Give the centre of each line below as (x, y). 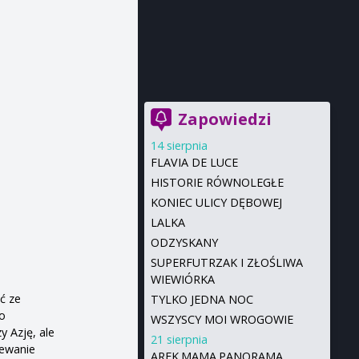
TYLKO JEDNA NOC (202, 299)
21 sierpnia (179, 339)
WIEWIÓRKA (182, 279)
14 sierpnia (179, 145)
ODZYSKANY (184, 242)
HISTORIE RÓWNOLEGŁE (217, 182)
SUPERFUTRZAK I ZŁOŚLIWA (226, 262)
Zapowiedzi (224, 119)
